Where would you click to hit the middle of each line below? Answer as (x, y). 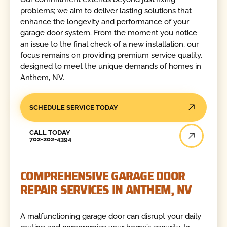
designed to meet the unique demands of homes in (111, 66)
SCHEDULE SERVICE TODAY (73, 107)
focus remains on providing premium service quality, (111, 55)
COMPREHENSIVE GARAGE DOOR (103, 176)
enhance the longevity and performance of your (105, 22)
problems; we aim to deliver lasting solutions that (106, 10)
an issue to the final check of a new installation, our (110, 44)
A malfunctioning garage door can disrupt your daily (111, 217)
